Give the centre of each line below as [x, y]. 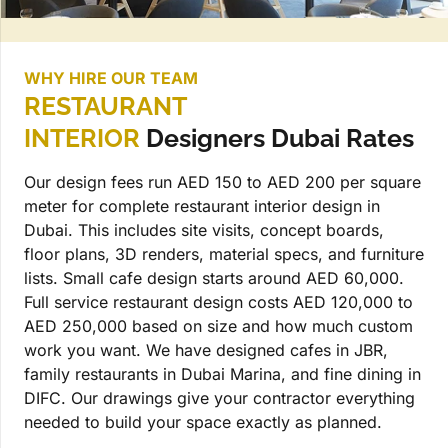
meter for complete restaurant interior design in [202, 206]
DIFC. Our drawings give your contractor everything [219, 398]
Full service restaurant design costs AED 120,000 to [218, 302]
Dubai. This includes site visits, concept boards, [204, 230]
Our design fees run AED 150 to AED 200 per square [222, 182]
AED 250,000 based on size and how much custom [218, 326]
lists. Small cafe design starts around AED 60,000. [214, 278]
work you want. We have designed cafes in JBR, [206, 350]
